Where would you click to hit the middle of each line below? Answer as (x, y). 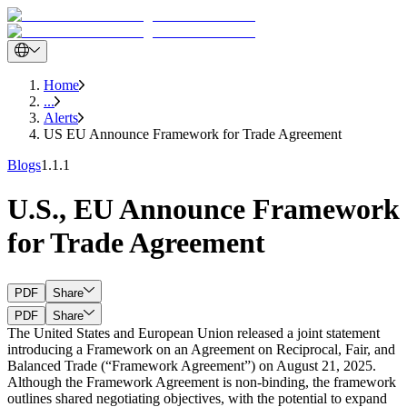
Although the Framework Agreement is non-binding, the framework (202, 382)
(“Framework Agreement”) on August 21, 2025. (238, 365)
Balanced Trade (54, 365)
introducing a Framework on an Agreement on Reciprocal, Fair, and (201, 349)
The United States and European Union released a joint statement (194, 333)
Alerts (61, 118)
